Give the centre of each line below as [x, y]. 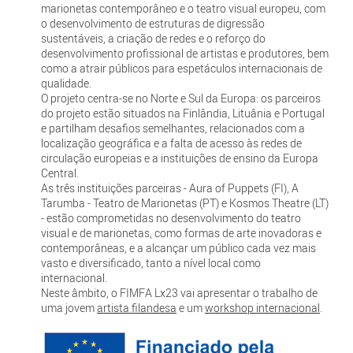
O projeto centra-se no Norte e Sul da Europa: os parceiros [180, 98]
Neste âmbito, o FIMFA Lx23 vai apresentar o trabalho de [179, 293]
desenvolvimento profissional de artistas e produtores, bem [184, 54]
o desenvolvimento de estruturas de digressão [152, 24]
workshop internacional [262, 308]
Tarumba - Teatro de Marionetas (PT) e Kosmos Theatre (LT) [184, 203]
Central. [59, 173]
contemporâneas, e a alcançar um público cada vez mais [178, 248]
